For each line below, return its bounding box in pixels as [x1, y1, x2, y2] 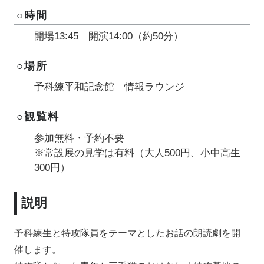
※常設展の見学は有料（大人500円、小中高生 [34, 147, 241, 159]
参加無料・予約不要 [34, 132, 125, 144]
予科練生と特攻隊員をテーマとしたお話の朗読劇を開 [14, 228, 241, 239]
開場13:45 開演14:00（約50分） [34, 30, 184, 42]
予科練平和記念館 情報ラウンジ [34, 81, 185, 93]
